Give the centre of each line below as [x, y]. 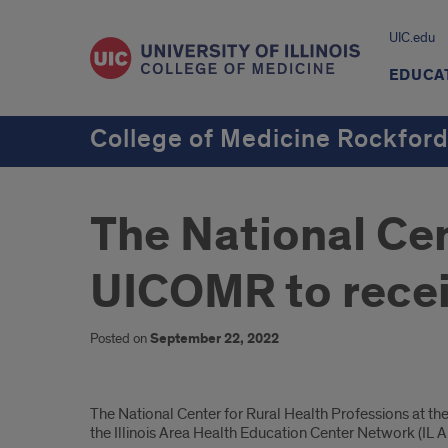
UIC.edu [411, 37]
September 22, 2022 [214, 339]
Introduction [167, 423]
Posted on [120, 338]
